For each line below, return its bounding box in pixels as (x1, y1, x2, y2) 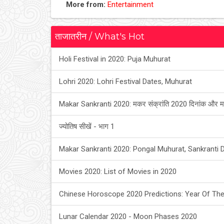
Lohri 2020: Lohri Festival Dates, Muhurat (59, 77, 192, 86)
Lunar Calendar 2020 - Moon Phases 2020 (59, 212, 197, 221)
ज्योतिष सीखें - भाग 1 (59, 122, 114, 131)
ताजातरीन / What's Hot (55, 31, 144, 42)
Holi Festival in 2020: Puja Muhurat (59, 54, 170, 63)
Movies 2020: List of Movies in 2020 (59, 167, 176, 176)
